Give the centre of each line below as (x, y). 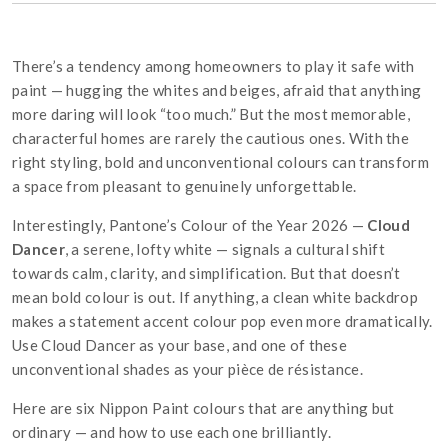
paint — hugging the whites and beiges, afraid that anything (217, 90)
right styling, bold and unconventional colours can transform (220, 162)
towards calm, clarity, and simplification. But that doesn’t (206, 273)
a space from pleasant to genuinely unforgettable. (184, 186)
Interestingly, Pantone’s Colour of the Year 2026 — (190, 225)
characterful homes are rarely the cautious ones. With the (211, 138)
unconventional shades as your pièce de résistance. (187, 369)
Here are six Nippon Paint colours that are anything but (203, 408)
